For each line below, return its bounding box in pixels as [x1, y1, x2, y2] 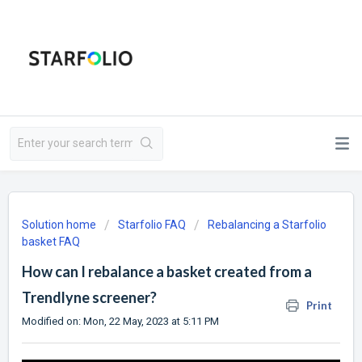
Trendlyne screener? [22, 288, 157, 306]
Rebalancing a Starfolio [208, 218, 326, 231]
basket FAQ [22, 235, 80, 248]
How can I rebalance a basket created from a [22, 263, 312, 280]
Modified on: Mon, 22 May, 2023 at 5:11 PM [22, 315, 219, 327]
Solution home [22, 218, 99, 231]
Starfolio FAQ [118, 218, 186, 231]
